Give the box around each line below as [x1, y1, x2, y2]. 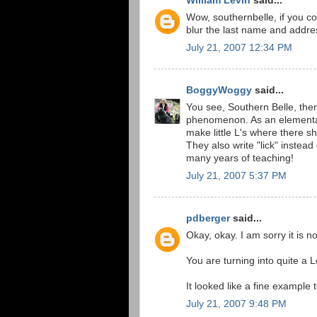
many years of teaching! [186, 153, 294, 164]
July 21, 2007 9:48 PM [186, 299, 287, 310]
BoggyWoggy [186, 84, 252, 96]
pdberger [186, 212, 230, 224]
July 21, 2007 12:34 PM [186, 42, 292, 54]
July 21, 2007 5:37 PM [186, 171, 287, 182]
